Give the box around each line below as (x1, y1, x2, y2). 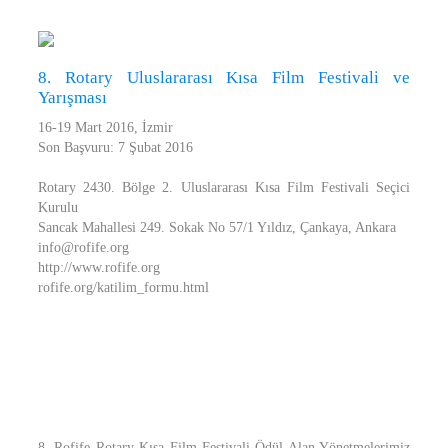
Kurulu (38, 200, 78, 215)
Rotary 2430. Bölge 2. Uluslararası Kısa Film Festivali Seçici (38, 180, 410, 195)
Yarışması (38, 88, 107, 107)
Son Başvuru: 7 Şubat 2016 (38, 140, 193, 155)
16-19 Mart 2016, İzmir (38, 120, 173, 135)
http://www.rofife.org (38, 260, 160, 275)
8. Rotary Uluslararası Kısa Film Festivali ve (38, 68, 410, 87)
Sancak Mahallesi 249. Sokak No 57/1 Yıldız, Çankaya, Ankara (38, 220, 396, 235)
